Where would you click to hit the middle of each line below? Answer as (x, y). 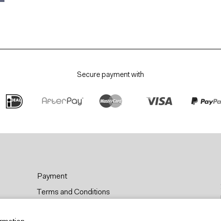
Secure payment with (110, 75)
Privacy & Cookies (67, 208)
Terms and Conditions (74, 193)
